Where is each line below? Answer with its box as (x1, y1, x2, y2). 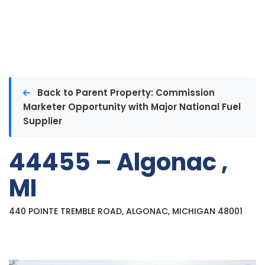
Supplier (23, 115, 62, 127)
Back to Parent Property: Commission (37, 86, 215, 99)
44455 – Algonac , (9, 146, 228, 179)
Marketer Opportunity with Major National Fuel (23, 101, 241, 113)
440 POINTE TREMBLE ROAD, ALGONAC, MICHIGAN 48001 (9, 205, 243, 217)
